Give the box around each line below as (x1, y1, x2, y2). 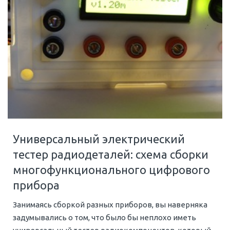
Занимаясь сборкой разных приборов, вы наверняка (13, 200, 207, 209)
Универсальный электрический (13, 132, 185, 146)
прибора (13, 179, 60, 192)
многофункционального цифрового (13, 163, 210, 177)
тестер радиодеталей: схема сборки (13, 148, 208, 161)
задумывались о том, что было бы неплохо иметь (13, 213, 196, 222)
